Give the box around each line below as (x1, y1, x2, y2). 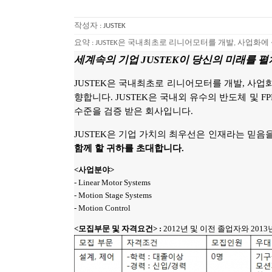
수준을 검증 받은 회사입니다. (74, 106, 193, 116)
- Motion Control (74, 203, 131, 212)
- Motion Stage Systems (74, 191, 152, 200)
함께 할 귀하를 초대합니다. (74, 143, 184, 153)
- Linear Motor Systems (74, 178, 151, 187)
